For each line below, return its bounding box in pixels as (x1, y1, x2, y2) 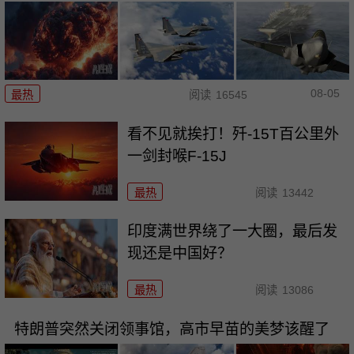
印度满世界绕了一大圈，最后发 (127, 223, 338, 240)
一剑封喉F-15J (127, 147, 228, 164)
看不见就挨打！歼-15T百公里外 (127, 125, 340, 142)
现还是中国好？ (127, 245, 233, 262)
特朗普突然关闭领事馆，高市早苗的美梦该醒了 (13, 321, 330, 338)
